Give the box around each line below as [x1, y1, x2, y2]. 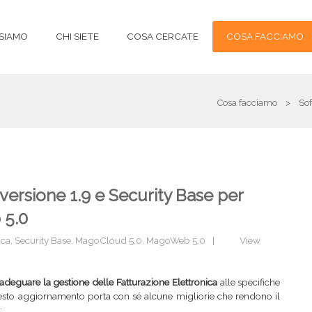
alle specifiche [217, 276, 281, 288]
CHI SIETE [56, 31, 99, 42]
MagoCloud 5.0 [75, 235, 142, 246]
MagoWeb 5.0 [146, 235, 205, 246]
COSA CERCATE [127, 31, 198, 42]
